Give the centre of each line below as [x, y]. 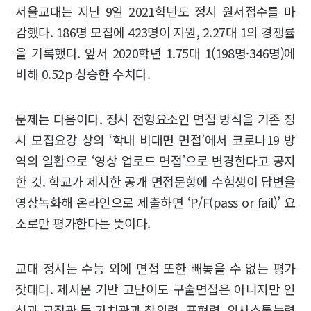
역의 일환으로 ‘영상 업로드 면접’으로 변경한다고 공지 [155, 160]
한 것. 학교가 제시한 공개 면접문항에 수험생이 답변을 [155, 181]
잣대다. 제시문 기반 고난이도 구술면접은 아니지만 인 [155, 288]
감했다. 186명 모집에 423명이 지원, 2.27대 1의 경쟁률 [155, 32]
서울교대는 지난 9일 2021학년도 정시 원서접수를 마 [155, 11]
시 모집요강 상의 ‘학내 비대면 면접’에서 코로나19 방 [155, 139]
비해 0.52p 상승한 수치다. [83, 73]
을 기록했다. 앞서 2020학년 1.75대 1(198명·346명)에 [155, 52]
